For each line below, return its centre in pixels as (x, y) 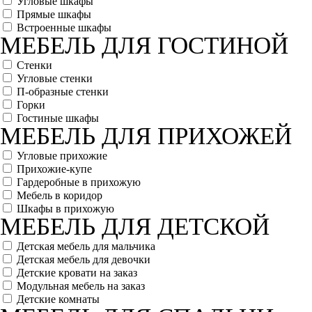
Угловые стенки (55, 78)
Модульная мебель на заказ (81, 286)
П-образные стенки (63, 92)
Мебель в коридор (60, 195)
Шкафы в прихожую (65, 209)
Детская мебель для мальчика (86, 246)
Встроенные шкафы (64, 28)
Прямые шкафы (54, 14)
